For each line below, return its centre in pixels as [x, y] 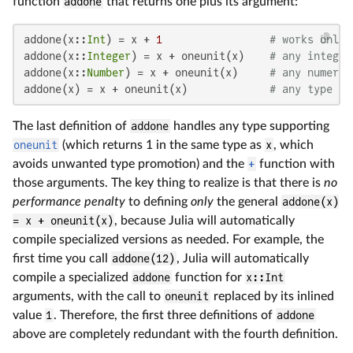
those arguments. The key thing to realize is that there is [168, 182]
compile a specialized [72, 277]
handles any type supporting [249, 126]
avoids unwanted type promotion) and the [130, 163]
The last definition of [71, 126]
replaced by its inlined [272, 296]
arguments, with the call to [88, 296]
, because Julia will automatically [205, 220]
